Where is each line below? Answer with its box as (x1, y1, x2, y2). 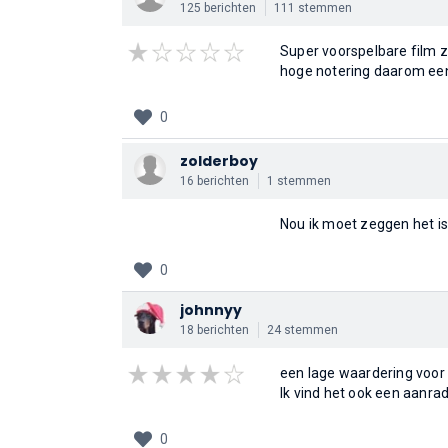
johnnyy (180, 300, 242, 320)
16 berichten (180, 174, 249, 188)
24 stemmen (267, 323, 338, 337)
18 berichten (180, 323, 249, 337)
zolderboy (180, 151, 258, 171)
